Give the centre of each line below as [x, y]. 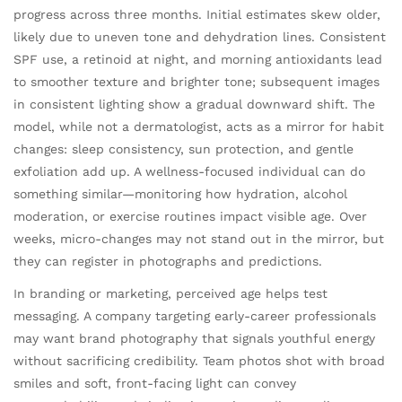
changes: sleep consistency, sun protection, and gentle [184, 149]
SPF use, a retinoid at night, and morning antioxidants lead [198, 60]
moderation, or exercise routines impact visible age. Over [190, 217]
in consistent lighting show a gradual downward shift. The [194, 105]
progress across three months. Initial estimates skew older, [197, 15]
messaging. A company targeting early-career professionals [195, 316]
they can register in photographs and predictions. [168, 262]
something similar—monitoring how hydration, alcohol [180, 194]
